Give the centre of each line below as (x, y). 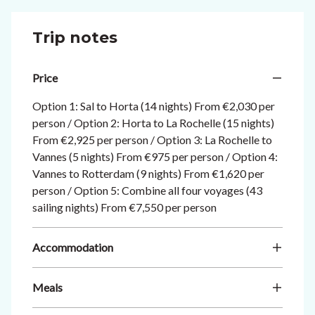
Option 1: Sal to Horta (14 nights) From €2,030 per (154, 105)
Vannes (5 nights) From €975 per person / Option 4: (155, 156)
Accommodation (73, 247)
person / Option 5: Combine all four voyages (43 (147, 190)
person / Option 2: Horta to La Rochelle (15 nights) (153, 122)
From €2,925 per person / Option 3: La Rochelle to (152, 139)
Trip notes (75, 37)
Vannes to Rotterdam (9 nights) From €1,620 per (148, 173)
